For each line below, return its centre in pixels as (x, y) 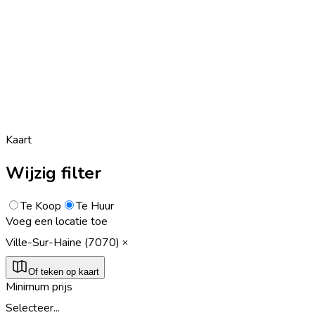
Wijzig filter (53, 173)
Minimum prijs (39, 287)
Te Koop (41, 206)
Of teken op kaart (64, 271)
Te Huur (95, 206)
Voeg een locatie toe (57, 221)
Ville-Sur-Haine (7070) (63, 242)
